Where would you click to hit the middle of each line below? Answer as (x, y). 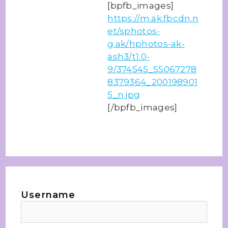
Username (48, 195)
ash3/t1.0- (129, 56)
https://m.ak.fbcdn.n (153, 18)
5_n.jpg (124, 95)
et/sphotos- (134, 31)
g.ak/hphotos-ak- (146, 44)
